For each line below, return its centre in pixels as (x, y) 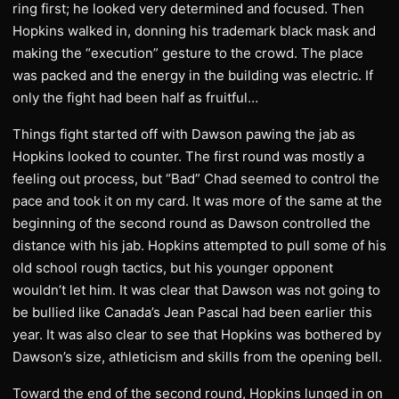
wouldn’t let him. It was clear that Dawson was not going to (196, 290)
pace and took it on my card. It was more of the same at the (197, 201)
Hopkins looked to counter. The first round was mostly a (188, 156)
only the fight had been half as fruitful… (135, 98)
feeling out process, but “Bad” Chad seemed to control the (196, 179)
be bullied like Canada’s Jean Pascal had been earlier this (192, 312)
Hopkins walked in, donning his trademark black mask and (194, 31)
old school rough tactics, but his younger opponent (173, 268)
